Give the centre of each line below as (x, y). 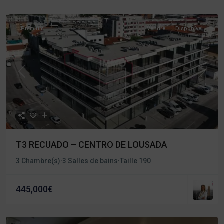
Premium (32, 29)
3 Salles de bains (90, 161)
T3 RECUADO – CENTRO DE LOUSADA (92, 145)
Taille (129, 161)
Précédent (38, 76)
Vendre (156, 29)
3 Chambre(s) (38, 161)
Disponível (189, 29)
